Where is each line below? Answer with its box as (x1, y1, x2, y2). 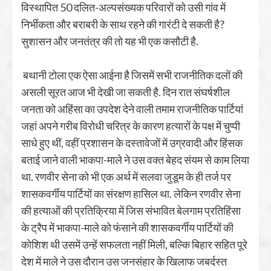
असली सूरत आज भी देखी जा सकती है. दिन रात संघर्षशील (21, 85, 230, 99)
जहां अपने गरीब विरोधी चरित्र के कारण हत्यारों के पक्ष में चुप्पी (21, 119, 240, 132)
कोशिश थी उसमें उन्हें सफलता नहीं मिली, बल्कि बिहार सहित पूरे (21, 238, 247, 251)
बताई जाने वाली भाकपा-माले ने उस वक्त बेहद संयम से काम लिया (21, 153, 249, 166)
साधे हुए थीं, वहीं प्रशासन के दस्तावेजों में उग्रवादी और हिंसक (21, 136, 243, 149)
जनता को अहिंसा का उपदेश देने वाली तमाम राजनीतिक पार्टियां (21, 102, 243, 116)
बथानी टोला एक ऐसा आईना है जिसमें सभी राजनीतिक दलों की (21, 68, 243, 82)
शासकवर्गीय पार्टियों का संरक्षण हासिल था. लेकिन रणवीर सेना (21, 187, 241, 200)
